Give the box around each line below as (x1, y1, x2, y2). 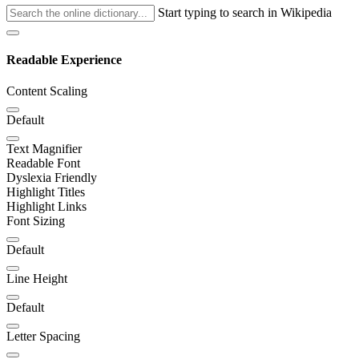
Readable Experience (6, 52, 122, 67)
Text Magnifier (6, 142, 82, 156)
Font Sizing (6, 214, 65, 228)
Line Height (6, 272, 67, 286)
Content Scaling (6, 84, 87, 99)
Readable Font (6, 156, 80, 171)
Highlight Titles (6, 185, 85, 200)
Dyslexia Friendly (6, 171, 97, 185)
